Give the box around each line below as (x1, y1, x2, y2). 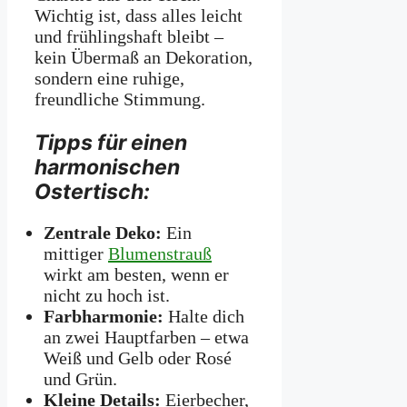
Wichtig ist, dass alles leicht (35, 5, 243, 26)
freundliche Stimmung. (35, 89, 205, 110)
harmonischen (35, 154, 180, 181)
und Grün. (44, 369, 117, 390)
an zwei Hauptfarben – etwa (44, 327, 249, 348)
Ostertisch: (35, 179, 150, 205)
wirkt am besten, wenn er (44, 264, 229, 285)
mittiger (44, 243, 108, 264)
